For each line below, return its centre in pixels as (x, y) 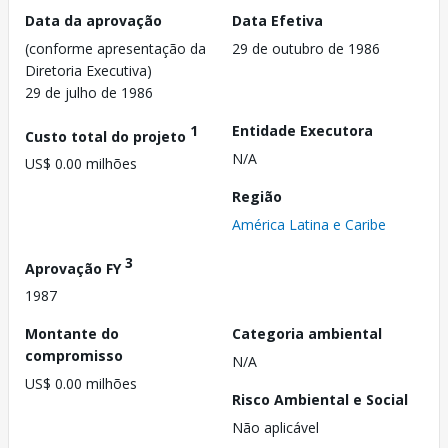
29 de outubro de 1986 (306, 48)
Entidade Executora (302, 130)
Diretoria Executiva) (88, 70)
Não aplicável (275, 428)
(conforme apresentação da (115, 48)
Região (257, 196)
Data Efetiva (277, 20)
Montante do (72, 334)
